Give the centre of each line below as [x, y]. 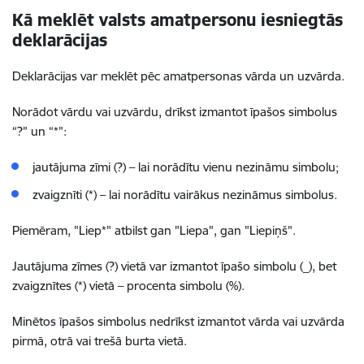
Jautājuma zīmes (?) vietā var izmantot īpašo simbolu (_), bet [174, 266]
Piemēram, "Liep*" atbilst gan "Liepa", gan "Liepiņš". [154, 230]
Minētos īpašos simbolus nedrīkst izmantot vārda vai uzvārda [178, 321]
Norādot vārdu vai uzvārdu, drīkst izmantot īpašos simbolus [175, 112]
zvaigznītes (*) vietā [63, 286]
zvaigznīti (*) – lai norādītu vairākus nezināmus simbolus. [185, 195]
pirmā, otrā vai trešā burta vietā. [100, 341]
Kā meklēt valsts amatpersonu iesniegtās [178, 20]
